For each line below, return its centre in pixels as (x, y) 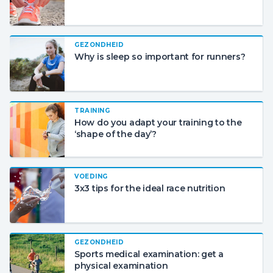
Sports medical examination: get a (149, 254)
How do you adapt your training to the (158, 122)
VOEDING (91, 176)
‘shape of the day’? (115, 134)
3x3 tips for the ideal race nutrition (150, 188)
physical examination (121, 266)
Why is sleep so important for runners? (160, 57)
